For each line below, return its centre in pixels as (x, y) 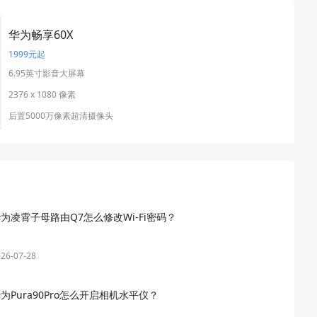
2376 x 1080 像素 (42, 94)
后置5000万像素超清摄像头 (61, 115)
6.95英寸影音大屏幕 (47, 73)
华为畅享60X (41, 34)
